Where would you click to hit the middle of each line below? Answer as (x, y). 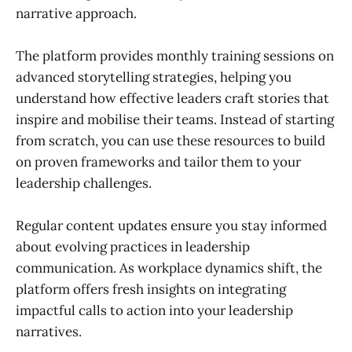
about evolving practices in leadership (133, 247)
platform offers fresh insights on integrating (151, 289)
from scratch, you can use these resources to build (170, 140)
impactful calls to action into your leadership (154, 310)
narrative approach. (76, 13)
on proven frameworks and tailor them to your (158, 161)
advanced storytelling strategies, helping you (154, 77)
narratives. (49, 332)
